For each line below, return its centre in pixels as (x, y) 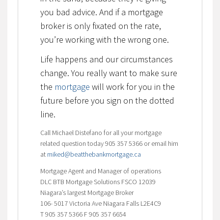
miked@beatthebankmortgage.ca (95, 154)
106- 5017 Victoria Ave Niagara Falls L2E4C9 (100, 203)
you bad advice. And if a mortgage (101, 12)
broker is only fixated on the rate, (100, 26)
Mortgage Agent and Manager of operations (100, 171)
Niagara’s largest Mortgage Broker (87, 192)
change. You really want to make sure (109, 73)
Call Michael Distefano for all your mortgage (101, 132)
